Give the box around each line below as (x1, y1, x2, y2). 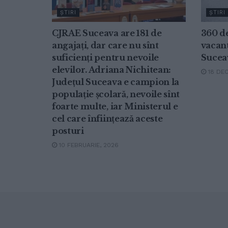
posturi (52, 125, 84, 136)
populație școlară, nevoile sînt (52, 89, 180, 99)
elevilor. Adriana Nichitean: (52, 64, 172, 75)
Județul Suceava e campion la (52, 76, 180, 87)
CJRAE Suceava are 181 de (52, 27, 162, 38)
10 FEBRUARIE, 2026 (57, 141, 119, 149)
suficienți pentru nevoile (52, 52, 159, 63)
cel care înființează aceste (52, 113, 163, 124)
